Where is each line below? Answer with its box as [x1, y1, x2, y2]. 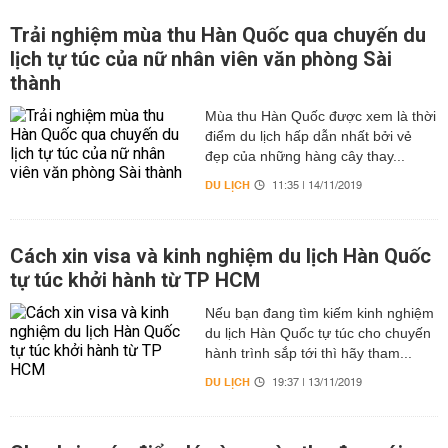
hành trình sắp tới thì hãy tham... [204, 345, 412, 361]
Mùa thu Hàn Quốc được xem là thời [204, 108, 436, 124]
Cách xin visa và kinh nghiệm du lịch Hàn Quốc [10, 244, 431, 268]
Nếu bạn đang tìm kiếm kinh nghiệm [204, 305, 434, 321]
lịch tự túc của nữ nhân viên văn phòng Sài [10, 47, 392, 71]
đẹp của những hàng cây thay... [204, 148, 405, 164]
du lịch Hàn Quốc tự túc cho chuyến [204, 325, 431, 341]
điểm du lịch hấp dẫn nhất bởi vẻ [204, 128, 412, 144]
